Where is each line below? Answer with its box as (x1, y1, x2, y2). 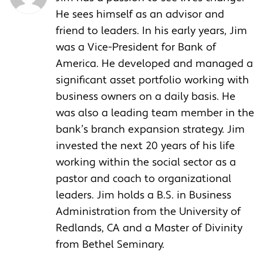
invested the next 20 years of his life (56, 139, 235, 153)
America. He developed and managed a (56, 56, 253, 70)
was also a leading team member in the (56, 106, 254, 120)
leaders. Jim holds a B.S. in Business (56, 188, 231, 202)
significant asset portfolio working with (56, 73, 249, 87)
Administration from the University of (56, 204, 241, 218)
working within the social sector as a (56, 155, 236, 169)
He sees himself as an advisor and (56, 7, 224, 21)
